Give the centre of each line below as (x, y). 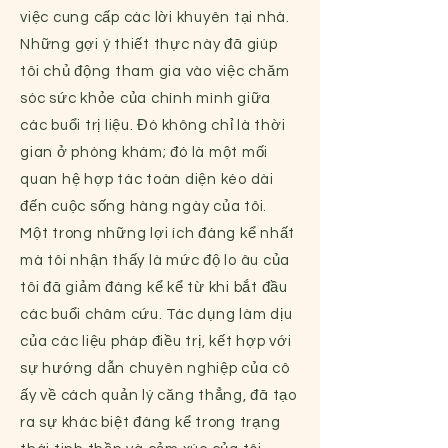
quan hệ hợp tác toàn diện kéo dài (147, 179)
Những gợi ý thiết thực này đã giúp (149, 44)
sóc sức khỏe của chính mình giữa (145, 98)
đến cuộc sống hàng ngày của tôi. (143, 206)
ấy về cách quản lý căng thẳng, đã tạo (158, 395)
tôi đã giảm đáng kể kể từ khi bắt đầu (154, 287)
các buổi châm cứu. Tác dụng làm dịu (156, 314)
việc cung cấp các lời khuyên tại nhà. (155, 17)
